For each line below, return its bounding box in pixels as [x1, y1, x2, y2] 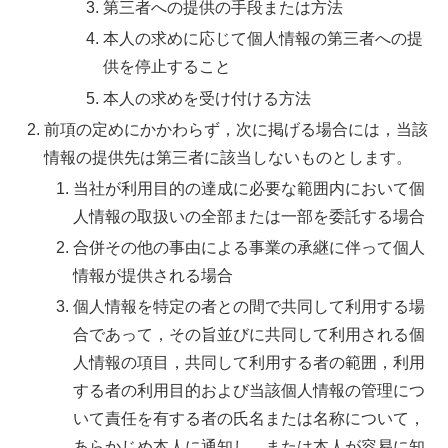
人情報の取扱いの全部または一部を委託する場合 [73, 207, 426, 225]
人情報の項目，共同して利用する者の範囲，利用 [73, 354, 426, 372]
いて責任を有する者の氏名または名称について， [73, 410, 426, 428]
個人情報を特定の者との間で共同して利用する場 [73, 298, 426, 316]
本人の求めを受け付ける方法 [102, 89, 311, 107]
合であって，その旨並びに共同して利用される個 [73, 326, 426, 344]
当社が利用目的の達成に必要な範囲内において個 [73, 179, 426, 197]
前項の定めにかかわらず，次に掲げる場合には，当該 [44, 120, 429, 138]
